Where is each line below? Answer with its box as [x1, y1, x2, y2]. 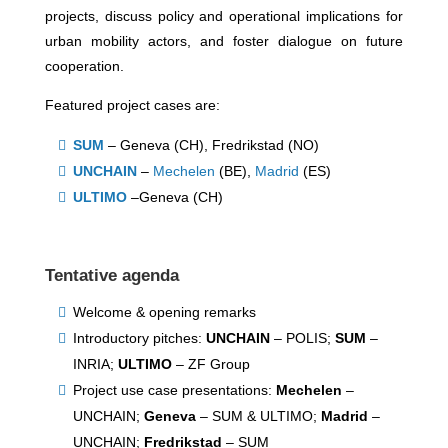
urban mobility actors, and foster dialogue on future [44, 33, 404, 49]
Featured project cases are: [44, 97, 220, 113]
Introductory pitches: [72, 330, 206, 346]
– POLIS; [269, 330, 335, 346]
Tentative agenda [44, 266, 179, 285]
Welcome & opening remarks [72, 304, 256, 320]
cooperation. [44, 58, 124, 74]
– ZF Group [171, 356, 250, 372]
